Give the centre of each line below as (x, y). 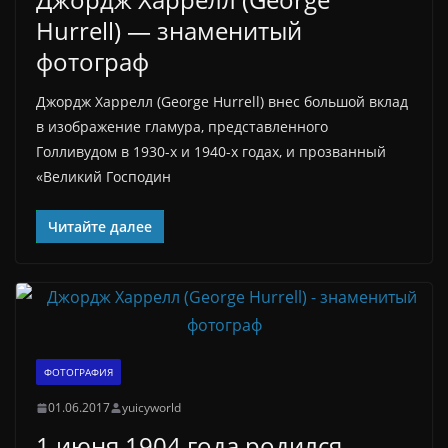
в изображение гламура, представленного (182, 126)
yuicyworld (151, 407)
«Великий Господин (103, 176)
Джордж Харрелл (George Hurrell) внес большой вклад (222, 101)
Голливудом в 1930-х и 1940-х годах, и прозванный (211, 151)
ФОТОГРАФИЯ (78, 372)
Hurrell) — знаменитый (169, 30)
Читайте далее (100, 226)
